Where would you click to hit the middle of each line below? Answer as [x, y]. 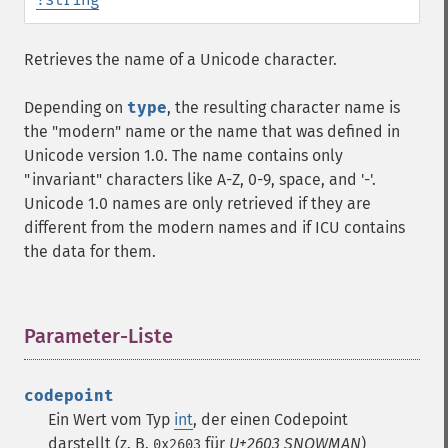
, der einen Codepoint [270, 419]
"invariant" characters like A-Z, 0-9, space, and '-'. [200, 179]
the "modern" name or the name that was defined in [212, 131]
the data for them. [90, 251]
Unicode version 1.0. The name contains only [183, 155]
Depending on [75, 107]
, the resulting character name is [283, 107]
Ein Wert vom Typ [111, 419]
